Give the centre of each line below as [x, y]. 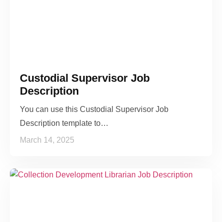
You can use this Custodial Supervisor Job [94, 110]
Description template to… [64, 123]
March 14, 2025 [47, 140]
